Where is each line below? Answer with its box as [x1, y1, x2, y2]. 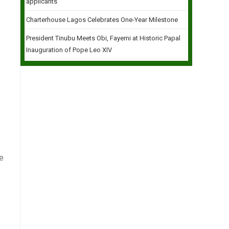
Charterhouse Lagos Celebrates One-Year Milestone [26, 16, 178, 24]
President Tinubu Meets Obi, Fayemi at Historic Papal [26, 34, 180, 42]
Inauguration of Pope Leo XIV [26, 46, 112, 54]
